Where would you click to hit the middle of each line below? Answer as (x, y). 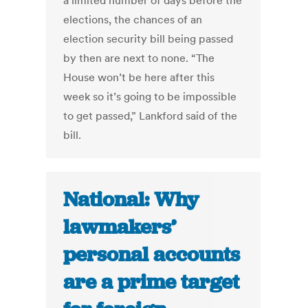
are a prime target (152, 282)
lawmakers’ (120, 227)
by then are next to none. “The (139, 58)
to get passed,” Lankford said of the (151, 116)
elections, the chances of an (133, 20)
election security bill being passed (148, 39)
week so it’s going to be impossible (150, 97)
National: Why (131, 200)
